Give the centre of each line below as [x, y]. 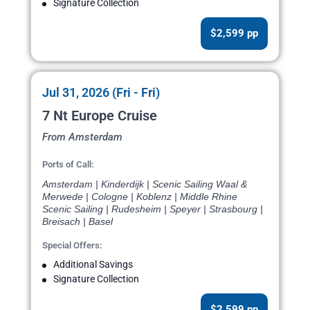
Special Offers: [72, 246]
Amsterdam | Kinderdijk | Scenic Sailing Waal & [145, 184]
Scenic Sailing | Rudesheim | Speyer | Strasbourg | [153, 209]
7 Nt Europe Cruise [100, 116]
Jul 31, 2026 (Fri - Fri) [101, 93]
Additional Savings [93, 265]
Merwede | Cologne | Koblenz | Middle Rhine [140, 197]
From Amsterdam [82, 137]
